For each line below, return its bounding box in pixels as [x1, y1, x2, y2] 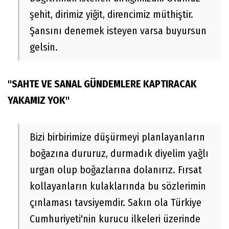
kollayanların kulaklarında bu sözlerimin [30, 180, 206, 193]
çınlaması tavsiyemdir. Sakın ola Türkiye [30, 196, 201, 209]
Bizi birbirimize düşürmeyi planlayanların [30, 131, 205, 144]
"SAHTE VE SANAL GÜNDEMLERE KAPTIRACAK [8, 78, 197, 90]
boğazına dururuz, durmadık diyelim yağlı [30, 147, 209, 160]
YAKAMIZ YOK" [8, 94, 70, 107]
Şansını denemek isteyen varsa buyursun [30, 25, 207, 37]
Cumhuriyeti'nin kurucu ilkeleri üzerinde [30, 213, 200, 225]
